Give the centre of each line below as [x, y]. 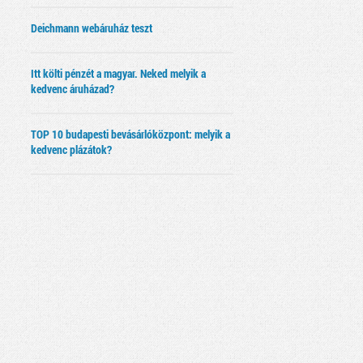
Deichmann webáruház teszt [92, 28]
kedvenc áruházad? [73, 89]
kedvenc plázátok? [71, 150]
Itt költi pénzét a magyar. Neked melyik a [118, 74]
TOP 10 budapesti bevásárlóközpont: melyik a [130, 135]
